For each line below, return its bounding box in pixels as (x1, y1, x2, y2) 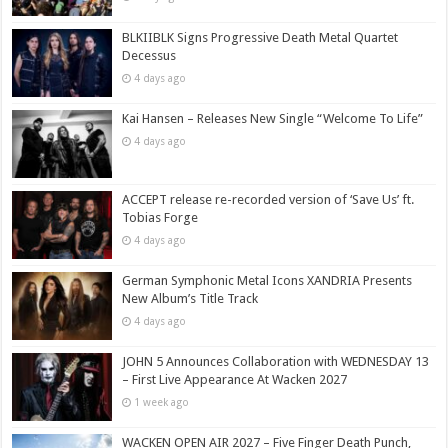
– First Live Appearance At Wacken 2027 (122, 372, 348, 388)
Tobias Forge (122, 209, 199, 225)
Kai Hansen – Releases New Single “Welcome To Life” (122, 110, 424, 126)
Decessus (122, 47, 177, 63)
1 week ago (134, 396, 190, 409)
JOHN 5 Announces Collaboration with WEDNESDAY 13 (122, 354, 430, 370)
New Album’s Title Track (122, 291, 259, 307)
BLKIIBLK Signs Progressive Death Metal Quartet (122, 29, 399, 45)
